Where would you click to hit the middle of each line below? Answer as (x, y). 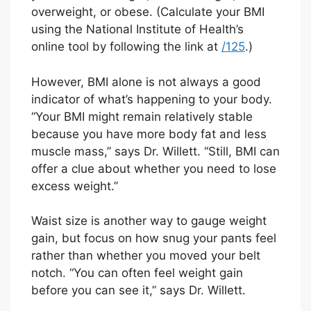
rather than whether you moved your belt (146, 256)
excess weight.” (75, 186)
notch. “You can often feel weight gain (137, 273)
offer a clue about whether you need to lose (154, 168)
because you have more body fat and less (149, 134)
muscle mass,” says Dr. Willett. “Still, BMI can (155, 151)
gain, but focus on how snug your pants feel (154, 238)
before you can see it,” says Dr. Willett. (138, 291)
